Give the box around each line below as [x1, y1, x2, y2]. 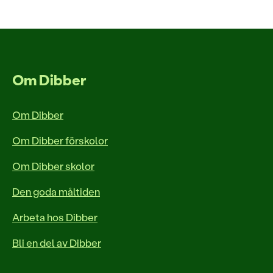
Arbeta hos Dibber [12, 210, 97, 224]
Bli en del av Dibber [12, 236, 101, 249]
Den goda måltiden [12, 185, 100, 198]
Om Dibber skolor [12, 159, 94, 172]
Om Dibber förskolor [12, 133, 108, 147]
